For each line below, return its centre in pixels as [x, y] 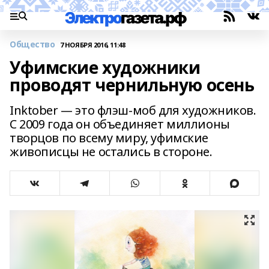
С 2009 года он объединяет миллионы [120, 124]
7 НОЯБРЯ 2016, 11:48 [92, 44]
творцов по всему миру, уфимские [109, 138]
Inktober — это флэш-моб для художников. [133, 110]
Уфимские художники [105, 67]
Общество [32, 44]
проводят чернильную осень [132, 85]
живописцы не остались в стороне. [111, 152]
